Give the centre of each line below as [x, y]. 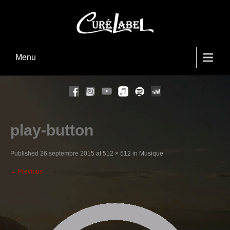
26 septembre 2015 [67, 154]
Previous [30, 171]
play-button [52, 130]
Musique [151, 154]
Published [25, 154]
